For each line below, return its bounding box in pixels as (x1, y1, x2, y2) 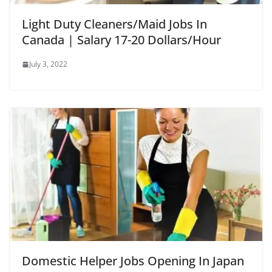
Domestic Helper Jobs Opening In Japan (22, 252, 244, 269)
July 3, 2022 (29, 59, 67, 70)
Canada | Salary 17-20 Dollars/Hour (22, 32, 221, 49)
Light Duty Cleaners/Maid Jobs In (22, 16, 207, 33)
